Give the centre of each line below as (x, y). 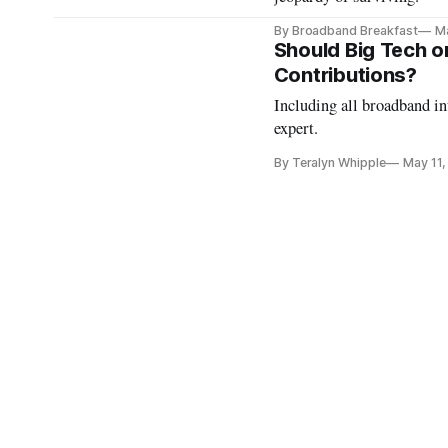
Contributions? (345, 75)
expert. (295, 128)
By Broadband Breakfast (345, 30)
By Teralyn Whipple (329, 162)
